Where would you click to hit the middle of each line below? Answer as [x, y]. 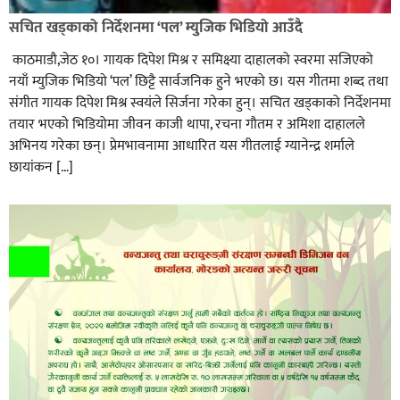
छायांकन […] [41, 167]
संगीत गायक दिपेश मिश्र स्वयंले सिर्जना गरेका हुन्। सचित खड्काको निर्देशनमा [200, 103]
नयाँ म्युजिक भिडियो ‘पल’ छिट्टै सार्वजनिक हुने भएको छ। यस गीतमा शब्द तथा [199, 82]
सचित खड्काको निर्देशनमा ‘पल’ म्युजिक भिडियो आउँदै [156, 28]
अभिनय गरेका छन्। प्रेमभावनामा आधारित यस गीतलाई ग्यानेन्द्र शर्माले [182, 146]
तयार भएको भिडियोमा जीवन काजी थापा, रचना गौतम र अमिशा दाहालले [187, 125]
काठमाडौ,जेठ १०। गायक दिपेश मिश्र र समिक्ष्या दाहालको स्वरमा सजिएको [191, 60]
